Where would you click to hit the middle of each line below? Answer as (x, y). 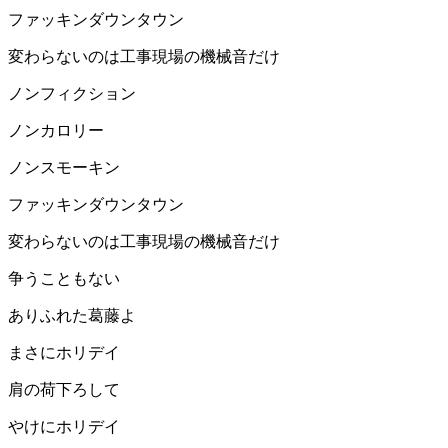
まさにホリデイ (64, 353)
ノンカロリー (56, 131)
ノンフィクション (72, 94)
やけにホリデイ (64, 427)
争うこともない (64, 279)
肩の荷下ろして (64, 390)
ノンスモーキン (64, 168)
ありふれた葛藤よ (72, 316)
